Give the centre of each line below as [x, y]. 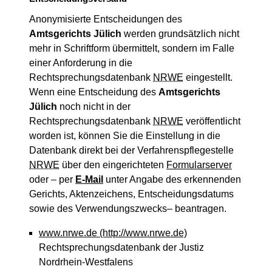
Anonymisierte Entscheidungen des [106, 19]
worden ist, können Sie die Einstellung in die [125, 136]
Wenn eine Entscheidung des [94, 92]
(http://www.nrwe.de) [142, 233]
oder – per [52, 179]
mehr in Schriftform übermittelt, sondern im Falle [132, 48]
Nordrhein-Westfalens [86, 262]
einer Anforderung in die [81, 63]
